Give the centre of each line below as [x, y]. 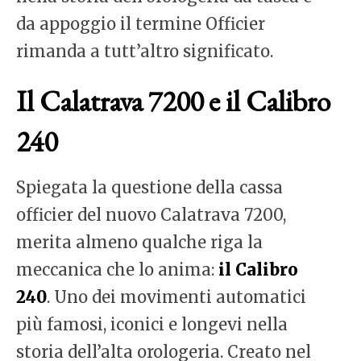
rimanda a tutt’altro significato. [145, 52]
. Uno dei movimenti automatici [176, 297]
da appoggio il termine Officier [141, 24]
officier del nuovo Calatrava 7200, [151, 215]
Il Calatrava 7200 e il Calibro [173, 102]
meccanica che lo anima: [117, 270]
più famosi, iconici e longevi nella [152, 325]
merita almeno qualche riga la [139, 243]
